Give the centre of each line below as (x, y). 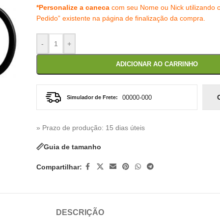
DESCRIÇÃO (80, 212)
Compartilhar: (59, 167)
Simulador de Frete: (92, 97)
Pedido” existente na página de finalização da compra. (121, 18)
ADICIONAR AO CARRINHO (157, 64)
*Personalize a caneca (73, 7)
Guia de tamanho (72, 147)
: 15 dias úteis (123, 128)
